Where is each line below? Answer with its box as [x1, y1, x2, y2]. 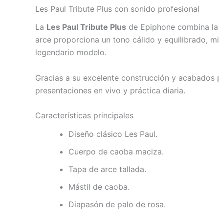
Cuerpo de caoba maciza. [68, 146, 164, 156]
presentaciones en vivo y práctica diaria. [35, 85, 185, 95]
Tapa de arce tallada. [68, 164, 146, 174]
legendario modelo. [35, 47, 107, 58]
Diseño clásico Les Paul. [68, 129, 157, 139]
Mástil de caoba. [68, 181, 130, 192]
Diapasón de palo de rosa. [68, 199, 166, 209]
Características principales [35, 110, 133, 121]
